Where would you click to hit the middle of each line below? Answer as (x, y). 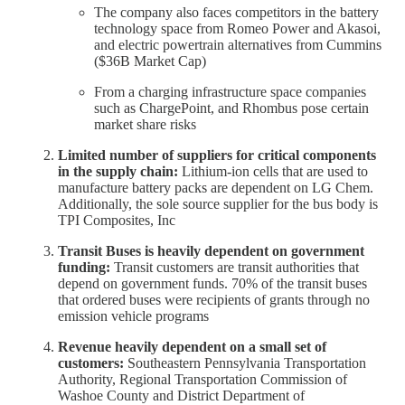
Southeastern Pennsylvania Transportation (245, 363)
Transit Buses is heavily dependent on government (211, 251)
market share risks (145, 125)
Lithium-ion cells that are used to (275, 172)
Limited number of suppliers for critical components (217, 155)
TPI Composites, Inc (117, 221)
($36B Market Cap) (150, 61)
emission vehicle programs (133, 316)
